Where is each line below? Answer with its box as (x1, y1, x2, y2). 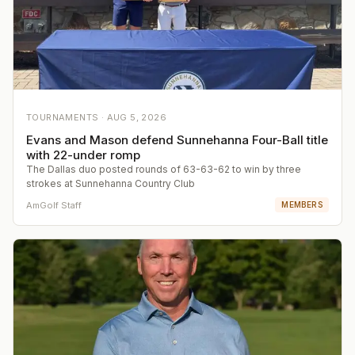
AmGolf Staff (26, 199, 82, 211)
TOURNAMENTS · (26, 112, 107, 124)
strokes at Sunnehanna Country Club (26, 177, 195, 190)
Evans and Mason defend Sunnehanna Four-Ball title (26, 132, 328, 148)
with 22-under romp (26, 147, 140, 163)
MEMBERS (281, 200, 323, 210)
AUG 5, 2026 (106, 112, 167, 124)
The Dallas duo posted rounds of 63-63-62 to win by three (26, 163, 301, 176)
